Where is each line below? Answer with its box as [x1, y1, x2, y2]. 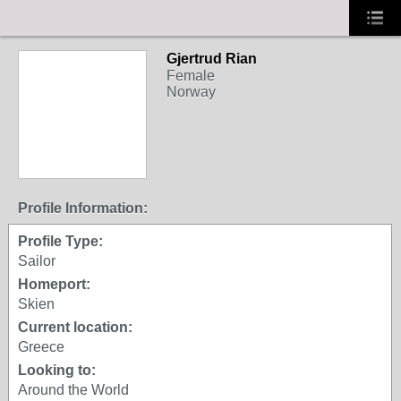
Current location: [18, 320, 132, 335]
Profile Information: [18, 200, 148, 216]
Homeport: [18, 277, 90, 292]
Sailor [18, 253, 55, 269]
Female [166, 68, 215, 83]
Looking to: [18, 363, 96, 378]
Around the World [18, 382, 129, 397]
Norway [166, 84, 216, 99]
